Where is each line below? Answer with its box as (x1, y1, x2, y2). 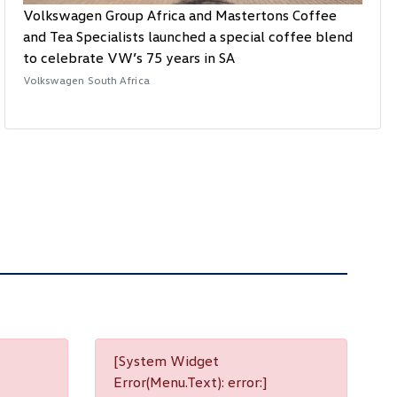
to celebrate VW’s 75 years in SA (22, 49, 235, 67)
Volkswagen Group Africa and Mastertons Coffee (22, 6, 337, 25)
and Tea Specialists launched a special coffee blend (22, 27, 353, 46)
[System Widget (113, 352, 219, 370)
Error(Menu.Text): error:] (113, 373, 267, 392)
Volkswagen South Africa (22, 74, 150, 88)
